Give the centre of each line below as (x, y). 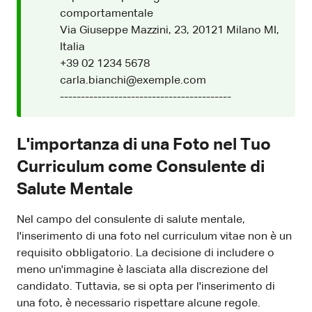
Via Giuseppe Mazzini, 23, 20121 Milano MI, (170, 30)
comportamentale (107, 14)
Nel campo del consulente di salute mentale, (131, 220)
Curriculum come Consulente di (141, 167)
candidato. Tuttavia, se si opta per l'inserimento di (146, 287)
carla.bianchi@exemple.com (133, 80)
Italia (72, 47)
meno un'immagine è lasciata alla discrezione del (142, 270)
